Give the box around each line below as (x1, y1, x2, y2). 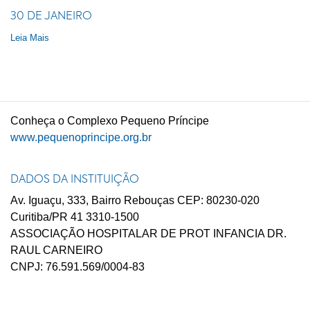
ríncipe (176, 115, 209, 127)
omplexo (75, 115, 120, 127)
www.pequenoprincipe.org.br (10, 131, 152, 143)
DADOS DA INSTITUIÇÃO (10, 174, 139, 185)
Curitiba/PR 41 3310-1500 (10, 211, 139, 223)
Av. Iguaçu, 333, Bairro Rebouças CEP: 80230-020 (10, 194, 259, 206)
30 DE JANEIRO (10, 11, 92, 22)
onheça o (19, 115, 67, 127)
